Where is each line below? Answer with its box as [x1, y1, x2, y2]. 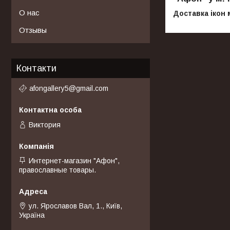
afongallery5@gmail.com [29, 84, 108, 93]
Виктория [29, 121, 61, 129]
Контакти [16, 63, 56, 73]
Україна [19, 211, 45, 220]
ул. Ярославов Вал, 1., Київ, [29, 202, 122, 210]
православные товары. [19, 166, 96, 175]
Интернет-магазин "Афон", [29, 157, 120, 165]
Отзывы [19, 25, 47, 34]
